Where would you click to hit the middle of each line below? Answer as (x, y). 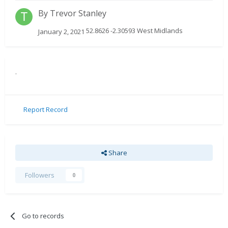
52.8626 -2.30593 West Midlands (134, 31)
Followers (40, 175)
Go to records (43, 216)
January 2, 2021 (61, 31)
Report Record (46, 110)
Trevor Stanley (78, 13)
